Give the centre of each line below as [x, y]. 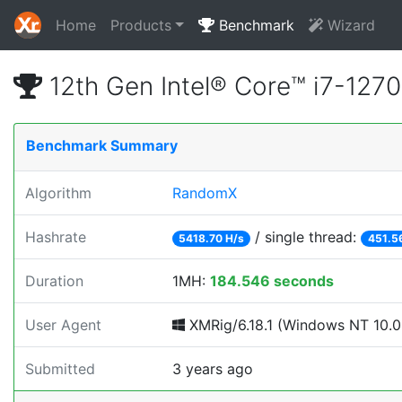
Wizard [349, 25]
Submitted [60, 369]
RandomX [205, 193]
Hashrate [56, 237]
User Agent [63, 325]
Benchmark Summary [102, 145]
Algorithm [58, 193]
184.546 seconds [272, 281]
